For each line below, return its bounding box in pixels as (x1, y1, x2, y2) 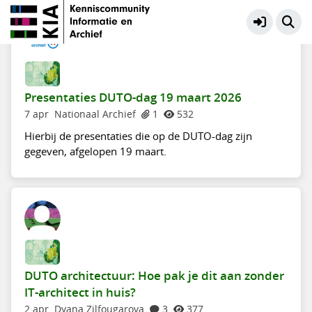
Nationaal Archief (54, 108, 136, 121)
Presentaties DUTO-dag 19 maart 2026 (24, 90, 242, 106)
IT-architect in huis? (24, 284, 136, 300)
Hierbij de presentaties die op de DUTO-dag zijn (24, 129, 252, 143)
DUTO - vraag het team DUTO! (51, 12, 191, 24)
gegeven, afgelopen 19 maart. (24, 144, 166, 159)
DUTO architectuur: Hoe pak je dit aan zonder (24, 267, 284, 283)
